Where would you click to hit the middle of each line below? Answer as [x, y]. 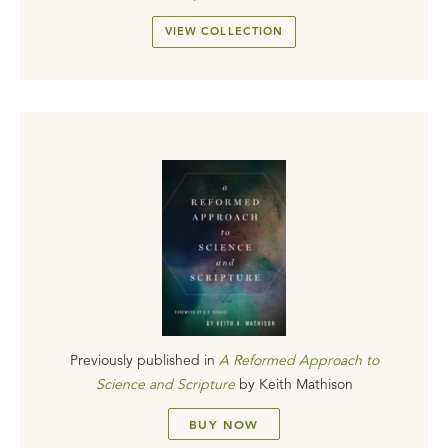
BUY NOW [224, 423]
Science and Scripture [165, 383]
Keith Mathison [305, 383]
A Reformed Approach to [298, 359]
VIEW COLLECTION [224, 31]
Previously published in [142, 359]
